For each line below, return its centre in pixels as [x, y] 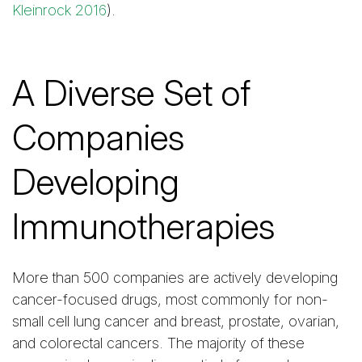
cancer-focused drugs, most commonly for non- [170, 299]
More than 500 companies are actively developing [175, 278]
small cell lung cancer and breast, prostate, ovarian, [176, 321]
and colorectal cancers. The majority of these [158, 343]
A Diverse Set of [131, 93]
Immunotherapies [143, 227]
